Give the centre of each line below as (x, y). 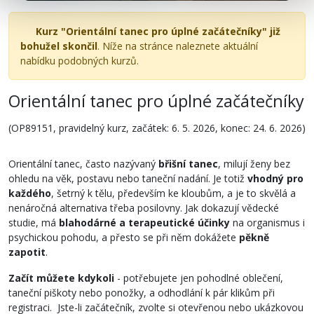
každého (30, 193)
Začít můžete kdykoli (61, 278)
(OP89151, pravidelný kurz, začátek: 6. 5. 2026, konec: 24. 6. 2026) (157, 128)
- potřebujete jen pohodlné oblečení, (199, 278)
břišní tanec (188, 163)
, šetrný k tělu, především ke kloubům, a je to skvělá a (173, 193)
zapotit (27, 252)
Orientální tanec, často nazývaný (83, 163)
